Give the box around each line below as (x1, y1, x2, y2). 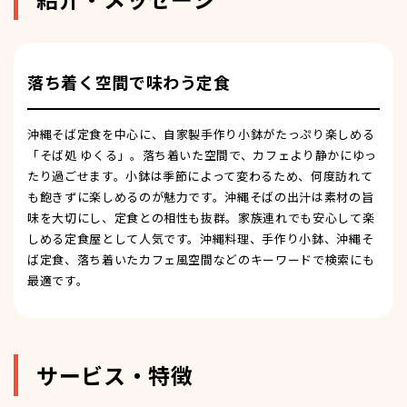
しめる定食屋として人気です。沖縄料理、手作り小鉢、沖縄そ (27, 230, 374, 248)
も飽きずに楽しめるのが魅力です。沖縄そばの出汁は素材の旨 (27, 188, 374, 206)
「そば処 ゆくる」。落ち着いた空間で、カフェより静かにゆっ (27, 146, 377, 164)
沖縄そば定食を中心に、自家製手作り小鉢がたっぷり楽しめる (27, 125, 375, 144)
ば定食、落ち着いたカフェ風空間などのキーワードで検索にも (27, 251, 375, 269)
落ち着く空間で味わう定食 (27, 70, 231, 94)
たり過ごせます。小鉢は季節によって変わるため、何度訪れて (27, 167, 373, 185)
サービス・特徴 (36, 359, 194, 392)
